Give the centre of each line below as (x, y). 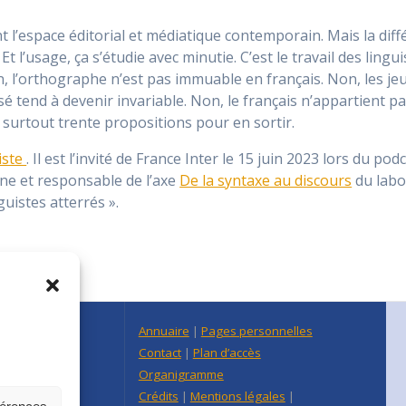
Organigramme (181, 374)
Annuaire (164, 331)
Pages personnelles (256, 331)
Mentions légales (237, 396)
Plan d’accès (227, 353)
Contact (159, 353)
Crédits (158, 396)
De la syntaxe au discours (266, 181)
